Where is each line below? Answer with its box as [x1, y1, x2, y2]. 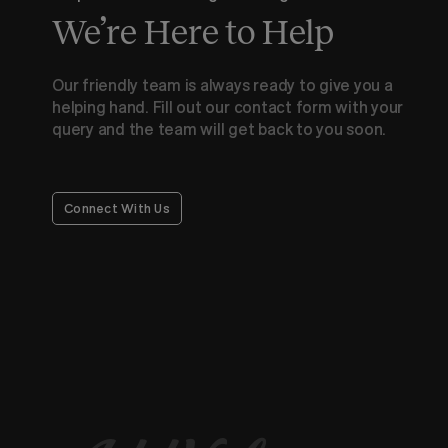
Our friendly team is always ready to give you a [52, 74, 393, 95]
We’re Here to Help [52, 12, 335, 51]
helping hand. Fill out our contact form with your [52, 96, 404, 117]
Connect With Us [64, 199, 170, 216]
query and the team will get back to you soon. [52, 118, 387, 139]
